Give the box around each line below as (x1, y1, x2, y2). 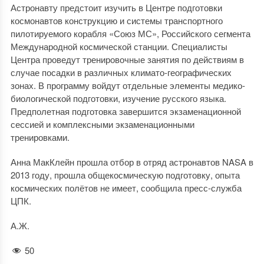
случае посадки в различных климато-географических (10, 66, 232, 78)
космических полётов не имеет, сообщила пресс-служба (10, 181, 242, 194)
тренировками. (10, 131, 70, 143)
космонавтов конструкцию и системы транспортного (10, 14, 223, 27)
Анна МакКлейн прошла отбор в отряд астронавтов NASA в (10, 156, 253, 168)
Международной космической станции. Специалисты (10, 40, 227, 52)
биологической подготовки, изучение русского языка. (10, 92, 226, 104)
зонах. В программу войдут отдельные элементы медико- (10, 79, 245, 91)
